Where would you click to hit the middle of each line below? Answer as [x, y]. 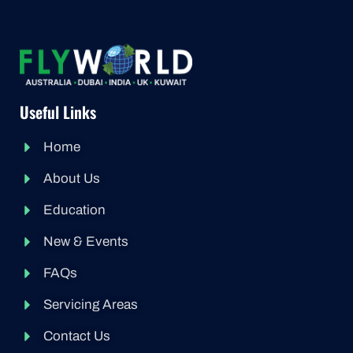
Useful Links [58, 112]
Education [74, 210]
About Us [72, 178]
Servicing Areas [91, 305]
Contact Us [77, 336]
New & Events [86, 242]
